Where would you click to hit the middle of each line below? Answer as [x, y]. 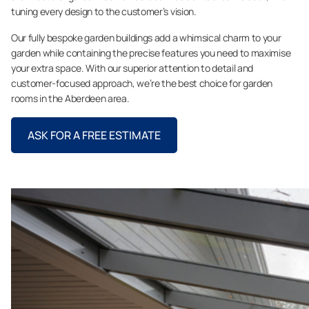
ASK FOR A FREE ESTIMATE [94, 135]
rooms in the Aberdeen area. [70, 98]
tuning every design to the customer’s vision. [104, 11]
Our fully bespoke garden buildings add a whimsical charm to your [146, 38]
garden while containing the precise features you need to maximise [151, 53]
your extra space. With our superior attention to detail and [132, 68]
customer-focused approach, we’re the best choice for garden [142, 83]
